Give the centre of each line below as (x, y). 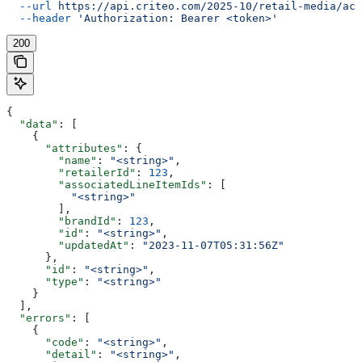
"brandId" (61, 221)
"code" (45, 342)
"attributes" (65, 148)
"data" (32, 124)
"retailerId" (71, 172)
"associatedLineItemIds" (107, 184)
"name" (52, 160)
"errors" (39, 318)
